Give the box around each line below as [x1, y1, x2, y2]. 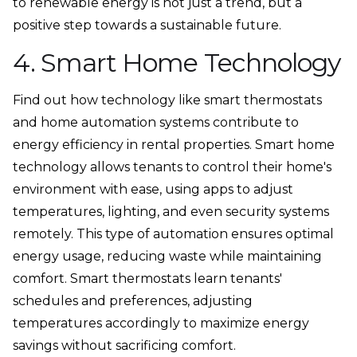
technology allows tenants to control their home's [13, 159, 331, 175]
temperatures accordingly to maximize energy [13, 316, 309, 331]
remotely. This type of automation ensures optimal [13, 226, 334, 242]
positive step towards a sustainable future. [13, 18, 281, 33]
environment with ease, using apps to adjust [13, 182, 293, 198]
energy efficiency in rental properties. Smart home [13, 137, 335, 153]
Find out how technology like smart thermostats [13, 92, 322, 108]
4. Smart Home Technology [13, 47, 340, 79]
